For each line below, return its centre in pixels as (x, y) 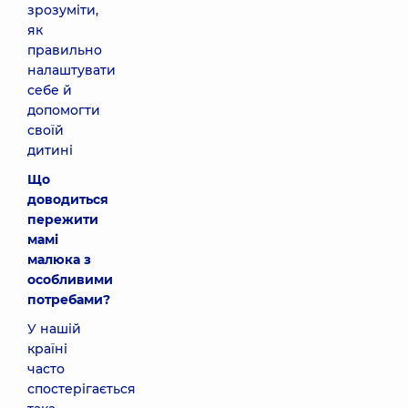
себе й (50, 90)
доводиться (68, 199)
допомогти (64, 110)
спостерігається (82, 389)
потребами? (69, 300)
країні (47, 349)
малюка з (59, 260)
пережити (63, 219)
